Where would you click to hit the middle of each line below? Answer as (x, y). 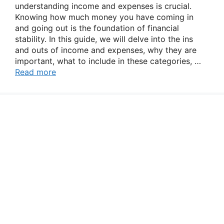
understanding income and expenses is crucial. (103, 6)
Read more (35, 72)
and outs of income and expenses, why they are (106, 50)
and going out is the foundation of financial (97, 28)
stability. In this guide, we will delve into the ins (104, 39)
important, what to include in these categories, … (108, 61)
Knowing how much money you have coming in (104, 17)
